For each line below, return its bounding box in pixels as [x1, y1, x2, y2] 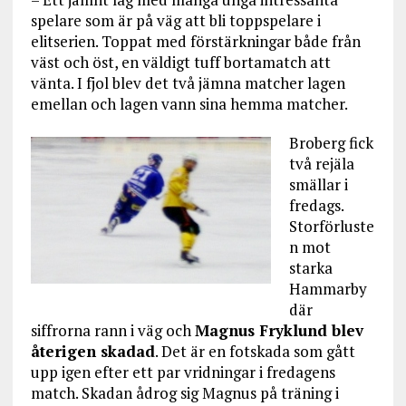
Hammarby [288, 278, 367, 299]
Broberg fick [288, 132, 373, 153]
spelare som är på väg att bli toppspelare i [30, 10, 321, 31]
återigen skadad [30, 341, 155, 362]
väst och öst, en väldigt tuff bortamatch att [30, 52, 331, 72]
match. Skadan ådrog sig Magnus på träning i [30, 382, 339, 403]
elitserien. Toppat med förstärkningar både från [30, 31, 361, 52]
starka [288, 257, 333, 278]
